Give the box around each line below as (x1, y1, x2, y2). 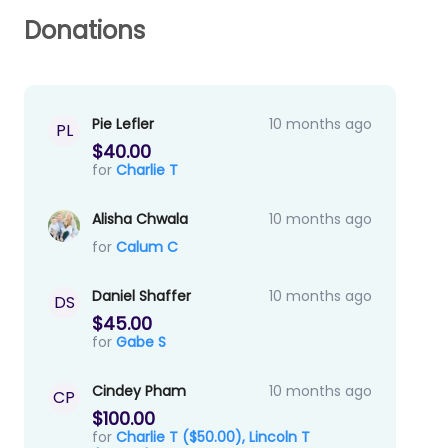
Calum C (116, 237, 178, 258)
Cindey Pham (92, 381, 186, 402)
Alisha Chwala (92, 209, 188, 230)
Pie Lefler (92, 114, 154, 135)
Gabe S (116, 332, 166, 353)
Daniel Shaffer (92, 286, 191, 307)
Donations (24, 14, 145, 48)
